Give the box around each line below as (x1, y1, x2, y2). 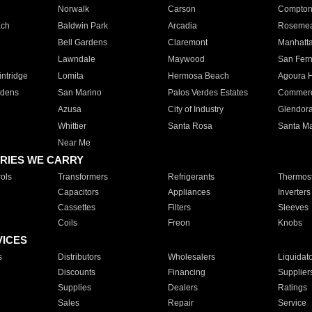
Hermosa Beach (167, 71, 229, 81)
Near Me (57, 138, 91, 148)
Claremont (167, 38, 208, 47)
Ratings (277, 283, 307, 292)
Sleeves (277, 203, 309, 212)
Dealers (167, 283, 198, 292)
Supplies (57, 283, 91, 292)
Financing (167, 267, 205, 277)
